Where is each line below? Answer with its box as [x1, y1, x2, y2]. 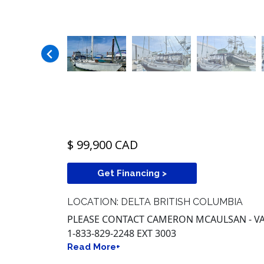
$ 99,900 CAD [67, 137, 138, 153]
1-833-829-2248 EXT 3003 [67, 227, 176, 240]
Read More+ [67, 242, 120, 253]
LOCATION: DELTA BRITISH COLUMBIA [67, 196, 243, 208]
